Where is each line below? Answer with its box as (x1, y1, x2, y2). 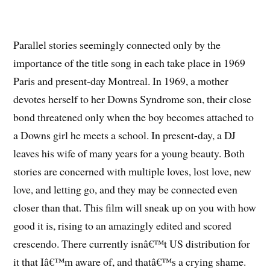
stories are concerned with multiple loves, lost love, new (13, 164, 252, 179)
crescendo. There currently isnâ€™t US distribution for (13, 236, 251, 251)
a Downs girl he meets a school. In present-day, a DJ (13, 128, 236, 143)
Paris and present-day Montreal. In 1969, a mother (13, 74, 229, 89)
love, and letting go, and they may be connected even (13, 182, 238, 197)
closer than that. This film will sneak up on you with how (13, 200, 257, 215)
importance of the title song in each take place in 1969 (13, 55, 246, 71)
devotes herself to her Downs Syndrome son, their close (13, 92, 252, 107)
